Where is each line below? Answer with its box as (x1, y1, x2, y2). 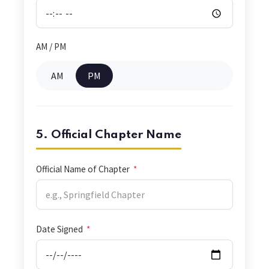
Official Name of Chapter (36, 163, 131, 175)
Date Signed (36, 223, 85, 235)
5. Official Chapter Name (36, 129, 181, 142)
